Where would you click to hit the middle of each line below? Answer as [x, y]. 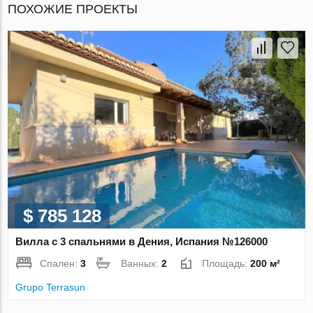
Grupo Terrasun [51, 287]
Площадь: [226, 264]
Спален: [60, 264]
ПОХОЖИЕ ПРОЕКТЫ [73, 9]
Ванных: [141, 264]
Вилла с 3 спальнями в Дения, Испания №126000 [142, 242]
